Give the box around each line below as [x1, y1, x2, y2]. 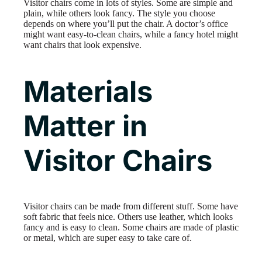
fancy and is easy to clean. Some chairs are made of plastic [23, 222, 239, 233]
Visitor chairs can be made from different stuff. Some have [23, 201, 238, 212]
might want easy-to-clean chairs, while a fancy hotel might [23, 29, 238, 40]
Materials [23, 74, 153, 109]
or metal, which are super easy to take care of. [23, 233, 192, 243]
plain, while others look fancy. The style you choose [23, 8, 215, 19]
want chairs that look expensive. [23, 40, 142, 50]
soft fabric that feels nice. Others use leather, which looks [23, 212, 233, 222]
